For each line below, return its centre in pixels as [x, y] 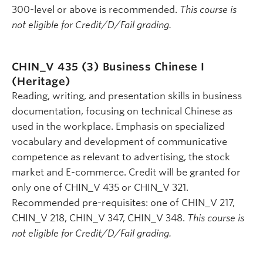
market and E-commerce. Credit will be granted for [126, 173]
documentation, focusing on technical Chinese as [122, 112]
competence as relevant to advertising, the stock [121, 157]
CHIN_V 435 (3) [57, 67]
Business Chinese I [154, 67]
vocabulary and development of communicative [119, 142]
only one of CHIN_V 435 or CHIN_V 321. [100, 188]
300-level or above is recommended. [96, 9]
